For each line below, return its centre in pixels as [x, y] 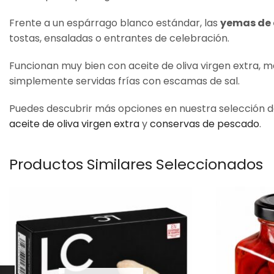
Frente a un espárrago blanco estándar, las [115, 23]
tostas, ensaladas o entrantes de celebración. [119, 39]
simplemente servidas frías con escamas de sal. [124, 81]
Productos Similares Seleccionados [136, 165]
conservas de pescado [205, 124]
